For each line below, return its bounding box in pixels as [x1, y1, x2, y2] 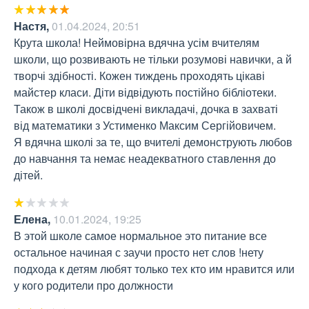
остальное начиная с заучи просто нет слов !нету [14, 243, 263, 260]
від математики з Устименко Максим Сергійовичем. [14, 117, 279, 133]
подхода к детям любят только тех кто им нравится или [14, 260, 295, 277]
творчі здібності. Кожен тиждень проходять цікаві [14, 67, 265, 83]
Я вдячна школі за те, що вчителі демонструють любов [14, 133, 292, 150]
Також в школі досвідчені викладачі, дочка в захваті [14, 100, 278, 117]
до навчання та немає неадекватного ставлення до [14, 150, 276, 166]
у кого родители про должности [14, 277, 176, 293]
